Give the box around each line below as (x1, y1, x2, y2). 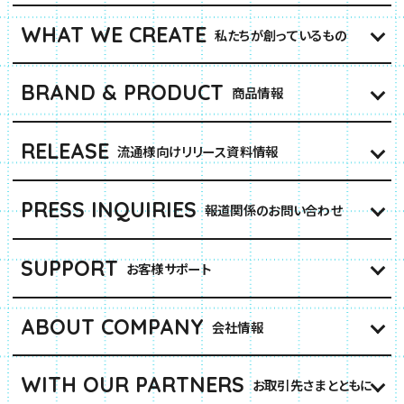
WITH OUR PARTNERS (21, 372, 245, 399)
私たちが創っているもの (214, 24, 347, 44)
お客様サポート (125, 258, 211, 278)
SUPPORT (21, 254, 119, 281)
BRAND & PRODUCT (21, 79, 225, 106)
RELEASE (21, 138, 110, 165)
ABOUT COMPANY (21, 313, 205, 340)
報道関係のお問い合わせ (204, 199, 344, 219)
